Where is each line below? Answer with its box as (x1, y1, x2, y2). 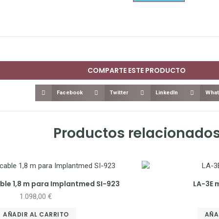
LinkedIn (155, 89, 178, 96)
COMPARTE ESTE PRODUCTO (88, 65, 186, 75)
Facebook (57, 89, 83, 96)
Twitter (109, 89, 129, 96)
